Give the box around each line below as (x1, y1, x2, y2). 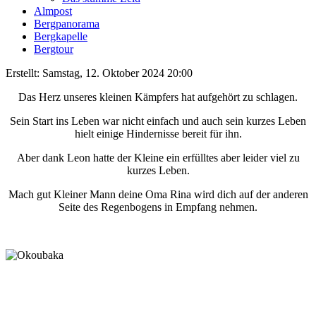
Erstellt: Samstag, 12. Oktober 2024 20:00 (6, 66, 193, 79)
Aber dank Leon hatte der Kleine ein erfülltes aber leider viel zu (16, 151, 300, 164)
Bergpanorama (34, 17, 99, 30)
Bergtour (34, 42, 73, 55)
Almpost (34, 4, 72, 17)
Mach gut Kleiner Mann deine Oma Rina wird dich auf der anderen (8, 188, 308, 200)
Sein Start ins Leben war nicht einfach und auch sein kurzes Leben (10, 114, 306, 127)
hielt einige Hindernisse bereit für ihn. (74, 127, 242, 140)
